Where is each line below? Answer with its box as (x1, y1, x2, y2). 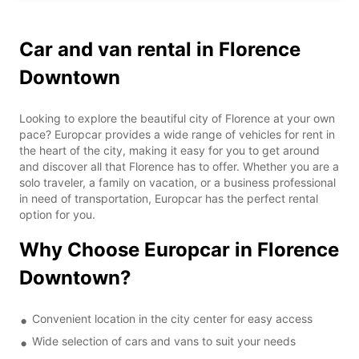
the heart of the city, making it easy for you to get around (19, 143, 320, 157)
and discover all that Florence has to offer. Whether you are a (19, 159, 339, 173)
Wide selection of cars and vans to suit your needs (32, 333, 296, 348)
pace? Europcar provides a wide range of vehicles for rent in (19, 127, 335, 141)
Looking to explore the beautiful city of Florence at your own (19, 111, 335, 125)
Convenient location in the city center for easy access (32, 311, 313, 325)
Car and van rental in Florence (19, 37, 301, 61)
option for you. (19, 207, 95, 221)
